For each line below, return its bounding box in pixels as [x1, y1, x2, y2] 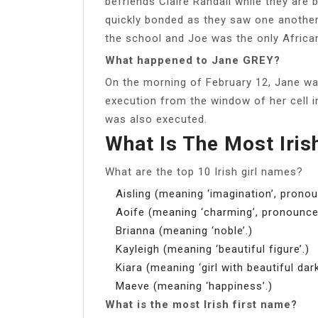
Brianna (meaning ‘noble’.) [116, 224, 253, 237]
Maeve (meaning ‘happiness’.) [116, 279, 273, 292]
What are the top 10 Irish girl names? [105, 165, 303, 178]
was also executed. [105, 112, 207, 126]
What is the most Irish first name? [105, 297, 297, 311]
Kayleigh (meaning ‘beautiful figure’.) [116, 242, 309, 256]
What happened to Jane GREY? [105, 53, 280, 67]
